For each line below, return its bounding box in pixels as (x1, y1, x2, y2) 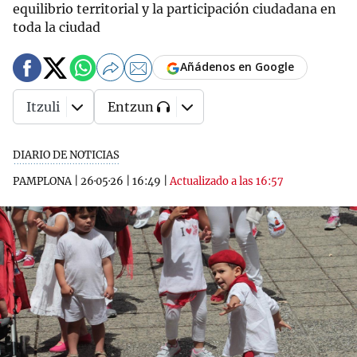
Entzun (108, 99, 154, 115)
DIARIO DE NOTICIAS (13, 148, 120, 162)
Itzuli (26, 99, 60, 115)
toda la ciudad (13, 19, 100, 35)
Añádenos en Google (180, 59, 294, 75)
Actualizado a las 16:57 (170, 175, 284, 188)
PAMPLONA (13, 175, 72, 188)
